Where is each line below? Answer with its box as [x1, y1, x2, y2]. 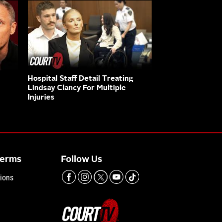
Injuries [28, 94, 55, 102]
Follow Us [61, 155, 103, 164]
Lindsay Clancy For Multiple [28, 84, 126, 92]
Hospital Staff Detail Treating [28, 75, 133, 83]
